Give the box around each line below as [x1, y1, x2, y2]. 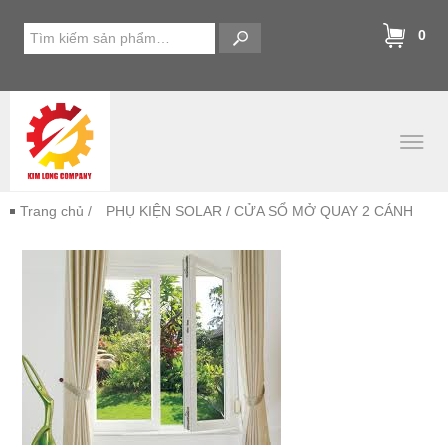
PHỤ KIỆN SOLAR [106, 203, 222, 219]
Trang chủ [20, 203, 84, 219]
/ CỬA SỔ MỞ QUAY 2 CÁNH [222, 203, 413, 219]
